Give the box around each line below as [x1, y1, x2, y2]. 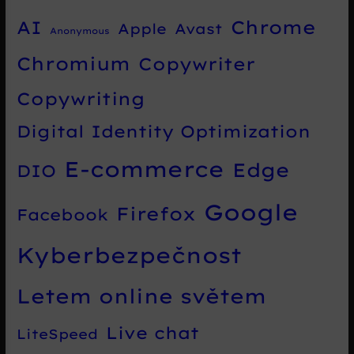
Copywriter [138, 52, 256, 75]
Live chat [106, 322, 200, 343]
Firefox [116, 201, 197, 225]
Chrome [231, 15, 317, 39]
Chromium [17, 51, 131, 75]
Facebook [17, 204, 109, 224]
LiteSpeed [17, 325, 99, 342]
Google [204, 198, 299, 226]
